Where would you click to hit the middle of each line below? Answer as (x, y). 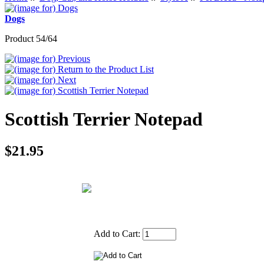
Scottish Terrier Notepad (104, 119)
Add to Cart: (118, 233)
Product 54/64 (31, 39)
